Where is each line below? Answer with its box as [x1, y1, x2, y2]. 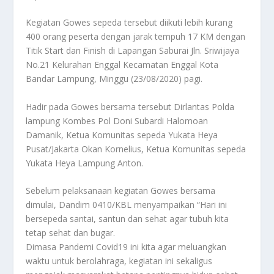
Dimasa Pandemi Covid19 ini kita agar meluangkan [26, 240, 227, 253]
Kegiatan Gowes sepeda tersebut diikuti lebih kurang [26, 17, 233, 29]
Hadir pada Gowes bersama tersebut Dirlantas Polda [26, 100, 235, 113]
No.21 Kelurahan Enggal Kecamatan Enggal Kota [26, 59, 219, 71]
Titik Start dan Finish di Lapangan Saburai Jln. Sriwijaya [26, 45, 240, 57]
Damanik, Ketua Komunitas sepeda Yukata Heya [26, 128, 218, 141]
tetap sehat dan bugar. [26, 226, 116, 239]
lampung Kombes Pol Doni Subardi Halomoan [26, 114, 209, 127]
